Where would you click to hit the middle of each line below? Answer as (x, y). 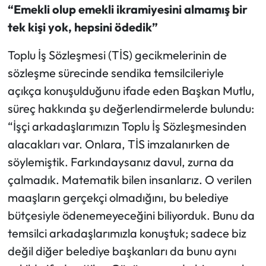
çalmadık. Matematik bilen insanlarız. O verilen (129, 180)
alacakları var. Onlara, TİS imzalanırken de (118, 144)
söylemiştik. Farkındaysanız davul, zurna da (121, 162)
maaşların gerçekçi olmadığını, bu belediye (118, 198)
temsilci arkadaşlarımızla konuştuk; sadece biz (127, 233)
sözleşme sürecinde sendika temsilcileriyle (115, 73)
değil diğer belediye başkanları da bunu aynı (122, 251)
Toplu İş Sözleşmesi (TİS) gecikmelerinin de (117, 55)
